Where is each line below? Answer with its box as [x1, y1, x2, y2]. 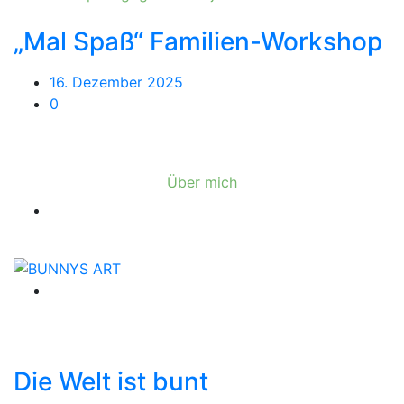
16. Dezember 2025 [50, 72, 183, 91]
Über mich [167, 172, 237, 191]
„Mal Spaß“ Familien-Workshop [14, 25, 382, 57]
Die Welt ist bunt [14, 366, 208, 398]
